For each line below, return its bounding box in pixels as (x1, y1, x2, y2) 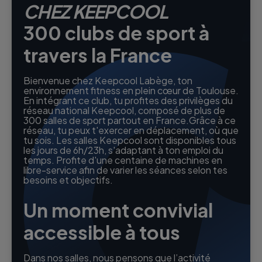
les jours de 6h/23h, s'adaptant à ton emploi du (23, 143, 223, 156)
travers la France (23, 43, 172, 67)
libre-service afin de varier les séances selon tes (23, 163, 227, 176)
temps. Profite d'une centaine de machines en (23, 153, 222, 166)
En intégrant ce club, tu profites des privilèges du (23, 94, 233, 106)
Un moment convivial (23, 198, 213, 222)
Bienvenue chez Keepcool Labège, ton (23, 74, 192, 87)
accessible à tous (23, 220, 180, 244)
